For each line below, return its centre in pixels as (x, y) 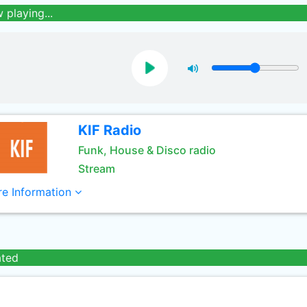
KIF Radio (109, 130)
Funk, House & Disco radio (147, 150)
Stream (96, 169)
